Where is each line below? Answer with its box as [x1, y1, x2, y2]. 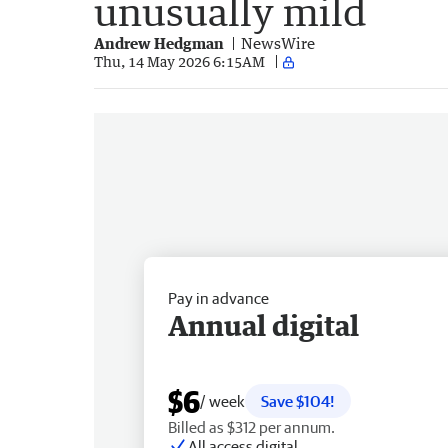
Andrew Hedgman [94, 33, 224, 52]
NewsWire [241, 33, 315, 52]
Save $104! [261, 391, 335, 410]
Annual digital [168, 307, 359, 342]
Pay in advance [168, 288, 269, 307]
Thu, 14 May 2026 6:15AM [94, 53, 265, 71]
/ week [200, 391, 245, 410]
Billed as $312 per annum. [168, 417, 335, 436]
